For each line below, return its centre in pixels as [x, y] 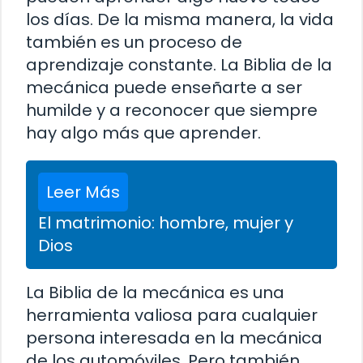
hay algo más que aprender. [143, 132]
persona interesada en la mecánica [174, 337]
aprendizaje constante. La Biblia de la [179, 64]
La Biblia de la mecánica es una [155, 292]
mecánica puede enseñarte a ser [164, 87]
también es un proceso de [134, 42]
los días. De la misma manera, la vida [180, 19]
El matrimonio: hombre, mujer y [166, 222]
